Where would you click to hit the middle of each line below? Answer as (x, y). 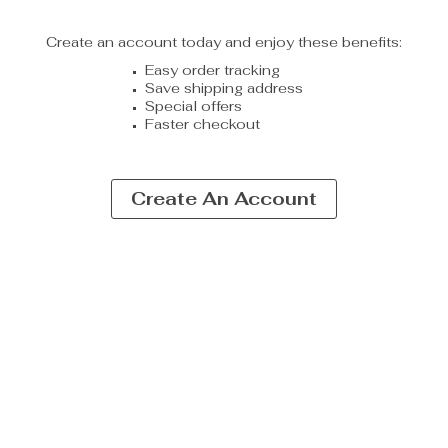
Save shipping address (224, 87)
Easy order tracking (212, 69)
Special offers (193, 105)
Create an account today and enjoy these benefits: (224, 41)
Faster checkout (202, 123)
